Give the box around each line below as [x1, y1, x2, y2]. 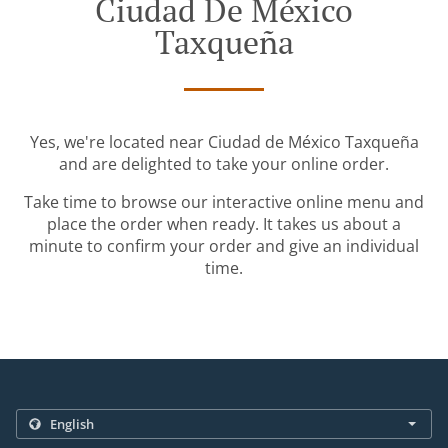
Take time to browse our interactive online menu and [24, 191, 424, 214]
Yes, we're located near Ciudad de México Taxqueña [29, 131, 419, 154]
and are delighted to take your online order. [59, 153, 389, 176]
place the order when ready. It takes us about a [47, 213, 401, 236]
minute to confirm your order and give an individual [29, 235, 419, 258]
